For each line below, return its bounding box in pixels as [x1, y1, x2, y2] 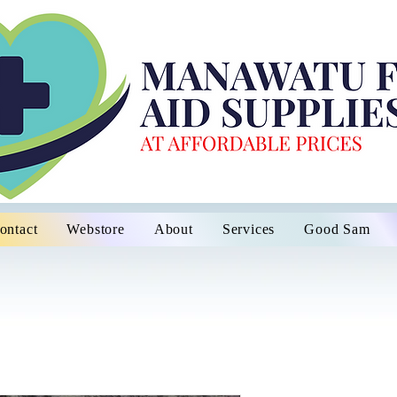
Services [222, 222, 276, 237]
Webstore [66, 222, 125, 237]
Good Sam [304, 222, 370, 237]
